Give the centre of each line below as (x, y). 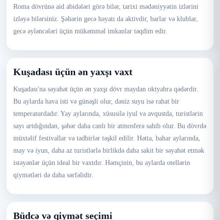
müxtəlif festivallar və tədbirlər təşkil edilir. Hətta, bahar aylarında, (107, 138)
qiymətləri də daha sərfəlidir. (53, 175)
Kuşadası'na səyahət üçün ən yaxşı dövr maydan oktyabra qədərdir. (106, 89)
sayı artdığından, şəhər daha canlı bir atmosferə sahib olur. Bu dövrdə (110, 126)
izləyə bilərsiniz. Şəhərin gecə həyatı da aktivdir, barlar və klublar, (106, 19)
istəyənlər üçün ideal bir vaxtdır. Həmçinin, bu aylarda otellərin (102, 163)
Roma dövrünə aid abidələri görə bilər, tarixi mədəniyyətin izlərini (106, 7)
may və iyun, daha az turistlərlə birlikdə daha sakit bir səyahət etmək (109, 151)
